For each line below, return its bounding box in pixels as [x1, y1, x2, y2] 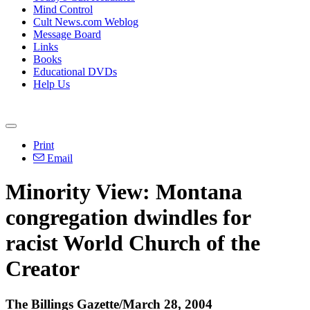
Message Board [33, 28, 101, 40]
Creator [6, 256, 80, 282]
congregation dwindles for [6, 205, 250, 230]
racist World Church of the [6, 230, 260, 256]
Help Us [33, 78, 70, 90]
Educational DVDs [33, 66, 117, 77]
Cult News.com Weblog [33, 16, 138, 28]
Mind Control [33, 3, 93, 15]
